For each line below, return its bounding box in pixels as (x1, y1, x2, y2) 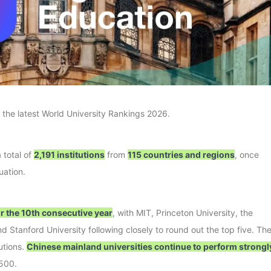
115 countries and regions (128, 149, 235, 160)
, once (235, 149, 259, 160)
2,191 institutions (34, 149, 105, 160)
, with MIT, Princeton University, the (113, 207, 253, 218)
